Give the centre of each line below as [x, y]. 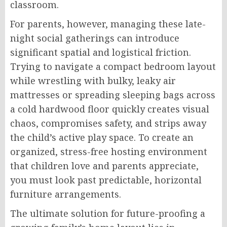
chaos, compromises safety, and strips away [108, 123]
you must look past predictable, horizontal [106, 180]
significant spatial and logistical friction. [101, 52]
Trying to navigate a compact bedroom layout [113, 66]
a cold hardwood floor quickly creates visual [110, 109]
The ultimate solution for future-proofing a [108, 213]
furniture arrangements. [66, 194]
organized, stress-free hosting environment [109, 151]
